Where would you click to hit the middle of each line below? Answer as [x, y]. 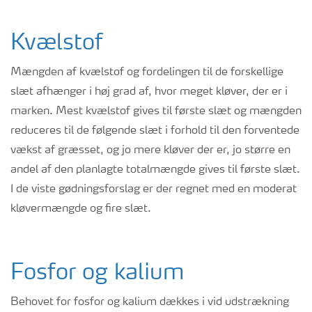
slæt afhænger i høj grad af [79, 92]
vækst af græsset [55, 150]
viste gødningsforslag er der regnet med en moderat [164, 189]
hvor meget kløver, [201, 92]
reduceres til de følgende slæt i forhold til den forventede [155, 131]
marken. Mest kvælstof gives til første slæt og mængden [156, 111]
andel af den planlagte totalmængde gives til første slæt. [155, 170]
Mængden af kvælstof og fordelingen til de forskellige [147, 72]
